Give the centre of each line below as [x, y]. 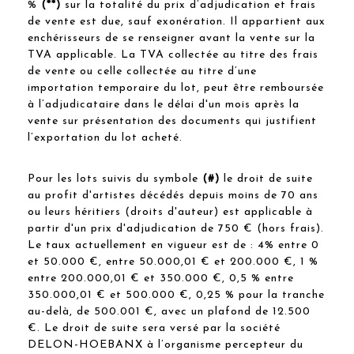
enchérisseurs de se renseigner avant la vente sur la [171, 38]
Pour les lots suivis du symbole [115, 179]
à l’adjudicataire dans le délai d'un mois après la [164, 104]
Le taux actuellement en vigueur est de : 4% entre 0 [173, 245]
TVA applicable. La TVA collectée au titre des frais [173, 55]
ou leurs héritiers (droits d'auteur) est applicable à [170, 212]
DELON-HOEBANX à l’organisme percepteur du [166, 345]
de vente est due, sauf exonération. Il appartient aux [177, 21]
